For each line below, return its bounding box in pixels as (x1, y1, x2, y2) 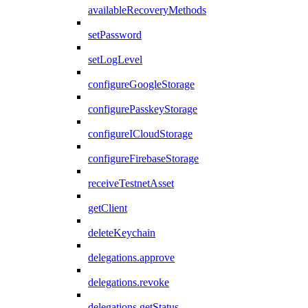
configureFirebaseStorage (88, 152, 199, 164)
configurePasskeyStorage (88, 102, 197, 115)
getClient (88, 201, 127, 214)
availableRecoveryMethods (88, 3, 206, 16)
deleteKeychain (88, 226, 155, 239)
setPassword (88, 28, 142, 41)
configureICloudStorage (88, 127, 192, 140)
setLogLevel (88, 53, 142, 65)
